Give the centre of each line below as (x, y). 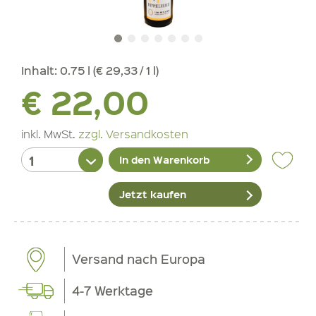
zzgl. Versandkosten (133, 134)
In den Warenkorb (165, 160)
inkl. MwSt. (50, 134)
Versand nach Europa (139, 259)
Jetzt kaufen (153, 194)
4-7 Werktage (113, 291)
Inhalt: (41, 70)
